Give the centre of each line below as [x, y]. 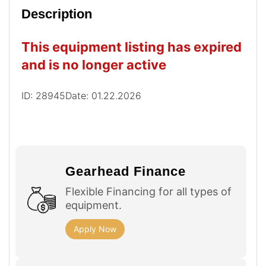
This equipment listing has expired [132, 47]
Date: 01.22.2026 [103, 95]
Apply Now [95, 229]
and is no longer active [94, 64]
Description [57, 14]
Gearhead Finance [126, 172]
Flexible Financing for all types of [148, 192]
